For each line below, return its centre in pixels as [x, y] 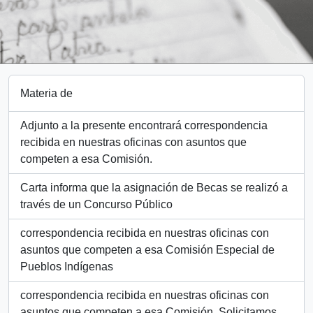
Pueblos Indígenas [67, 267]
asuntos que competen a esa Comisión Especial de [147, 250]
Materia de [46, 93]
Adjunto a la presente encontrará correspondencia [144, 125]
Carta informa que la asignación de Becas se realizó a [154, 188]
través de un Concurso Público [96, 204]
